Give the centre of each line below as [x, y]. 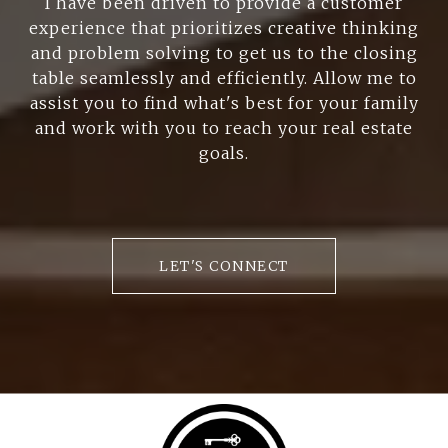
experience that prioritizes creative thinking [224, 27]
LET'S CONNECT [224, 265]
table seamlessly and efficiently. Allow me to [224, 77]
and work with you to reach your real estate [224, 127]
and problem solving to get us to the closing [224, 52]
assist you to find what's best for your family [224, 102]
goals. [224, 152]
